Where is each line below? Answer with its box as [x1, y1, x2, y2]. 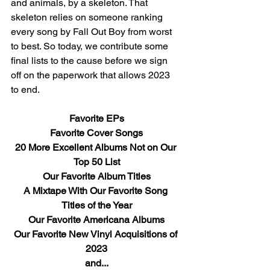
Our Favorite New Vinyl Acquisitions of [13, 228, 180, 240]
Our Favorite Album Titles [42, 171, 151, 182]
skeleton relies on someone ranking [11, 11, 165, 23]
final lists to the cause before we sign [11, 55, 170, 66]
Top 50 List [73, 156, 120, 168]
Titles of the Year [61, 199, 132, 211]
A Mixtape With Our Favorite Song [23, 185, 170, 196]
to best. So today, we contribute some [11, 40, 171, 52]
